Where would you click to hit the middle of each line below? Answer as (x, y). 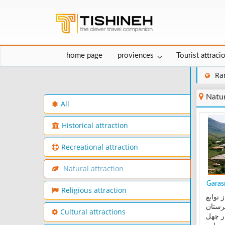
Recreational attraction (100, 147)
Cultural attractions (93, 212)
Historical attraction (95, 126)
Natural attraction (92, 169)
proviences (136, 56)
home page (84, 56)
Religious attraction (94, 191)
